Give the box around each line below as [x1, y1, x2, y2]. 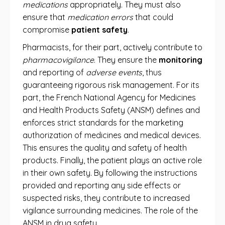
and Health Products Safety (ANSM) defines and [23, 105, 200, 115]
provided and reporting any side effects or [23, 180, 181, 190]
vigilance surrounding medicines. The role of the [23, 205, 198, 215]
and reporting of [23, 67, 86, 77]
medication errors [67, 12, 133, 22]
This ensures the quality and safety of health [23, 143, 187, 153]
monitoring [159, 55, 202, 65]
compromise [23, 25, 71, 35]
